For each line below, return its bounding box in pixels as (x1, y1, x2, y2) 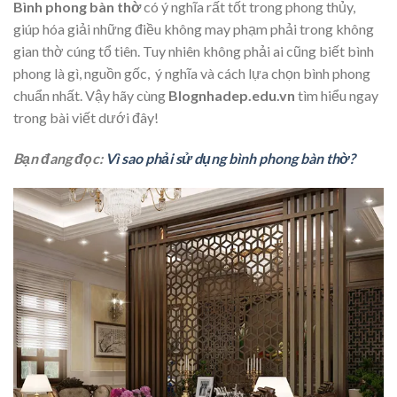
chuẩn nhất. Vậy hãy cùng (13, 87, 168, 105)
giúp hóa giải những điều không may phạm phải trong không (13, 20, 374, 38)
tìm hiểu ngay (295, 87, 378, 105)
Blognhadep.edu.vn (168, 87, 295, 105)
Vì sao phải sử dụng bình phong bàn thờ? (105, 150, 355, 167)
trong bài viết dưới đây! (13, 109, 159, 127)
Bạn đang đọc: (13, 150, 105, 167)
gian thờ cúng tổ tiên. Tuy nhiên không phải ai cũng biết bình (13, 43, 374, 60)
